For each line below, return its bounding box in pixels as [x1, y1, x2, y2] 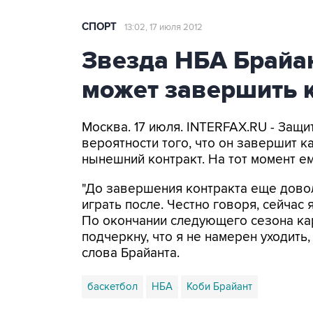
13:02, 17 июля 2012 [124, 22, 203, 33]
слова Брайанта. [82, 245, 180, 261]
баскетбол [87, 280, 138, 293]
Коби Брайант [187, 280, 252, 293]
